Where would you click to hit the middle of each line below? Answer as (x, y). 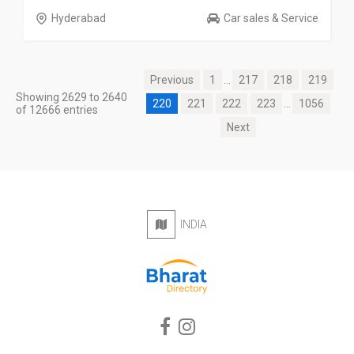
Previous (171, 80)
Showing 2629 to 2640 (72, 97)
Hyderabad (79, 18)
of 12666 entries (57, 110)
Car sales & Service (271, 18)
